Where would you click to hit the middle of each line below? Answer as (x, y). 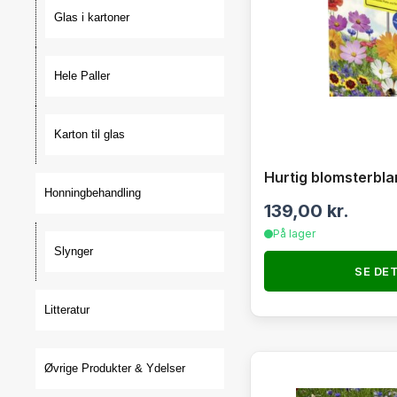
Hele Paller (82, 76)
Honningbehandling (93, 193)
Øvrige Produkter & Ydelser (115, 368)
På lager (294, 234)
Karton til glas (90, 134)
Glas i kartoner (92, 17)
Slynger (74, 251)
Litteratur (67, 310)
